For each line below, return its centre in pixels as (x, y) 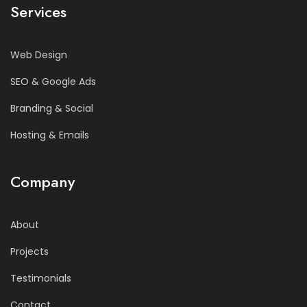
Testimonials (41, 279)
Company (42, 182)
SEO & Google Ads (53, 82)
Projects (29, 252)
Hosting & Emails (50, 135)
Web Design (39, 55)
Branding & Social (52, 109)
